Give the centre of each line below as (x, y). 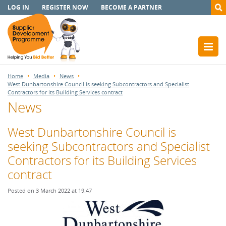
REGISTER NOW (65, 7)
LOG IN (18, 7)
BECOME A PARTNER (131, 7)
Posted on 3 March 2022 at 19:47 (50, 190)
